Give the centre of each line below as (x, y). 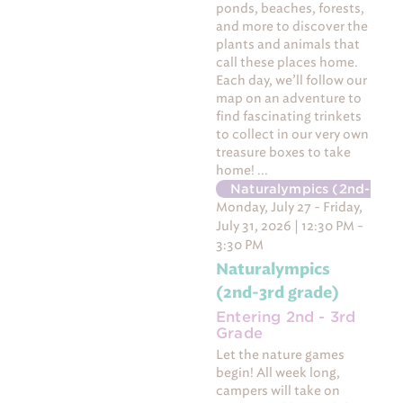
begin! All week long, (278, 373)
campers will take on (278, 391)
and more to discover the (292, 27)
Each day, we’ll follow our (292, 81)
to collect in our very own (293, 135)
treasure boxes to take (284, 153)
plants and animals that (288, 45)
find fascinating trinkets (289, 117)
